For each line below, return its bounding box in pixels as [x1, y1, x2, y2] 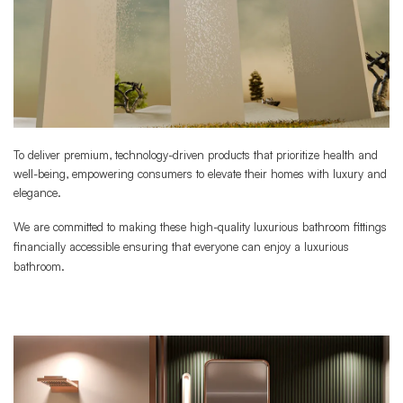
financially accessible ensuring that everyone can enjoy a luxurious [13, 239, 349, 255]
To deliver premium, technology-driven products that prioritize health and [13, 148, 378, 163]
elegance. [13, 185, 61, 201]
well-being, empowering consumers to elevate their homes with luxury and [13, 166, 387, 182]
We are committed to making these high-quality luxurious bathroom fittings [13, 219, 387, 235]
